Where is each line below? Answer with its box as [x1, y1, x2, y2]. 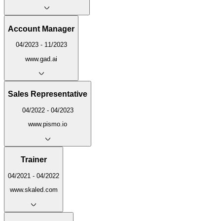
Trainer [20, 155, 47, 164]
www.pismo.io [28, 120, 67, 128]
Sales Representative [8, 90, 87, 99]
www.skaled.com [9, 186, 58, 194]
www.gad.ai [25, 55, 57, 63]
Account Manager [8, 24, 74, 33]
